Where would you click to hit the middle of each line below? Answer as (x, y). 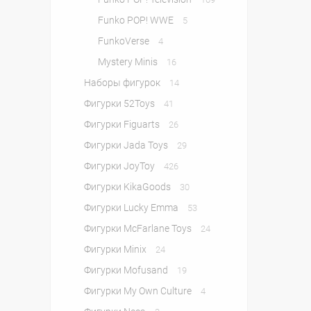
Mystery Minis (129, 62)
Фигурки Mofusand (127, 270)
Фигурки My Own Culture (139, 291)
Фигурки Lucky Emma (132, 208)
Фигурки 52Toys (120, 103)
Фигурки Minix (116, 249)
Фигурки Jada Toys (127, 145)
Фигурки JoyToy (120, 166)
